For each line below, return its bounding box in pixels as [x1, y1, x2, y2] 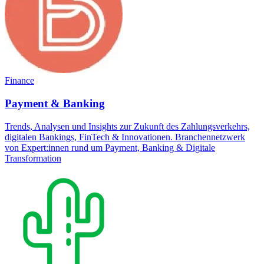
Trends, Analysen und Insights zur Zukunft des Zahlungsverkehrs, [5, 121, 250, 131]
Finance [5, 75, 34, 86]
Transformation [5, 153, 61, 163]
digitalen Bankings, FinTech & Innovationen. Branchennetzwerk [5, 131, 245, 142]
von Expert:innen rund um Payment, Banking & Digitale [5, 142, 215, 153]
